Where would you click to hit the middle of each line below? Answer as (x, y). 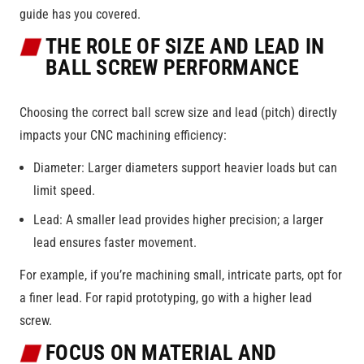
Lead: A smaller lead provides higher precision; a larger (178, 219)
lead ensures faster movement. (115, 242)
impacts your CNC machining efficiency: (123, 135)
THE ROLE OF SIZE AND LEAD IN (185, 46)
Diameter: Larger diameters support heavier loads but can (185, 167)
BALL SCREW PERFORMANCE (172, 67)
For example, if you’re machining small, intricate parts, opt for (181, 275)
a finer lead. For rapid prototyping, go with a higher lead (166, 297)
